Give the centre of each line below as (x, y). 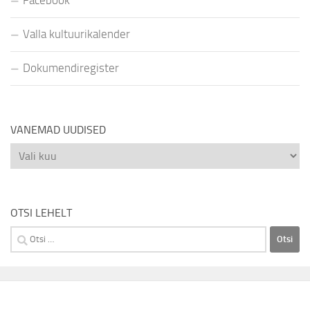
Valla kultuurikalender (76, 34)
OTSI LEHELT (41, 212)
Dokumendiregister (71, 67)
